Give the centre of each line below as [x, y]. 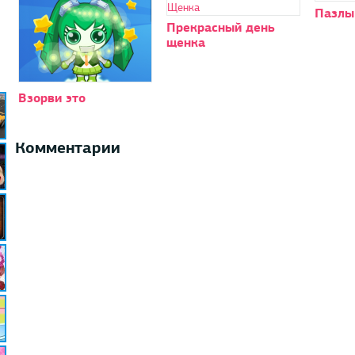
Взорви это [52, 97]
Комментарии [67, 147]
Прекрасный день [220, 27]
